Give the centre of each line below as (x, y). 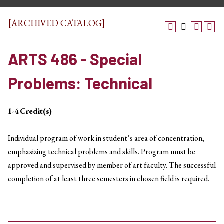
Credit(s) (36, 111)
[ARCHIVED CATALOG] (57, 23)
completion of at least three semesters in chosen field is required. (109, 179)
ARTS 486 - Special (75, 59)
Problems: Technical (80, 83)
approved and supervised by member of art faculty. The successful (112, 165)
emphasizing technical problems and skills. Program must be (102, 152)
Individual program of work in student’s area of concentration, (106, 138)
